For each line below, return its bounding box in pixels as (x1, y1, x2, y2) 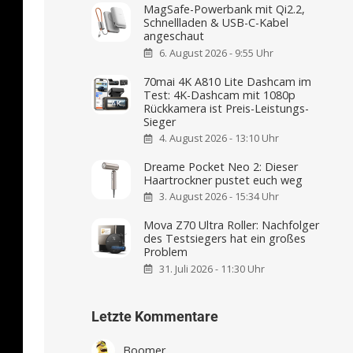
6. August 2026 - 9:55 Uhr (159, 46, 274, 60)
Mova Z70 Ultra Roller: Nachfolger (143, 217, 320, 233)
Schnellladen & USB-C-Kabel (143, 15, 289, 31)
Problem (143, 244, 188, 260)
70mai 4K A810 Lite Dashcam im (143, 73, 312, 89)
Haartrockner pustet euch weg (143, 173, 303, 188)
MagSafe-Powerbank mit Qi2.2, (143, 2, 306, 17)
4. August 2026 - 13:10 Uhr (159, 132, 280, 146)
